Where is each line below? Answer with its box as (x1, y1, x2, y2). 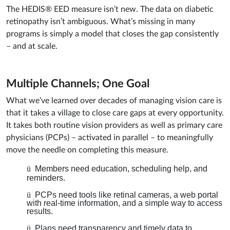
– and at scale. (6, 42, 57, 51)
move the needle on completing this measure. (6, 146, 168, 155)
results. (27, 207, 53, 216)
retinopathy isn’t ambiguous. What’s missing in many (6, 17, 195, 26)
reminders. (27, 174, 65, 183)
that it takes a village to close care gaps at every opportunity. (6, 109, 224, 118)
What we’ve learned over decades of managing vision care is (6, 97, 222, 105)
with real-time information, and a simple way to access (27, 199, 222, 208)
